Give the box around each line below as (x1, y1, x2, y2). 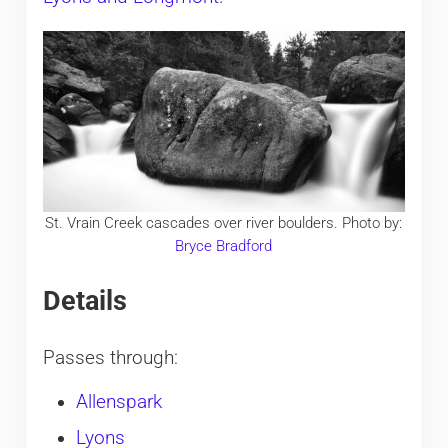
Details (42, 285, 127, 317)
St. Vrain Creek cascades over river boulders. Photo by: (45, 214, 403, 233)
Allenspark (75, 391, 162, 414)
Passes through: (42, 347, 178, 370)
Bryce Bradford (175, 237, 273, 256)
